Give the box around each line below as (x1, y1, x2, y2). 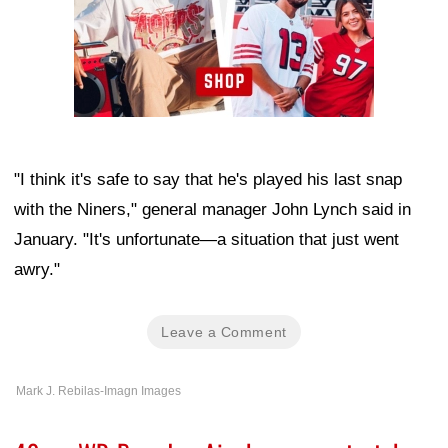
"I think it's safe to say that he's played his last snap (14, 169, 402, 189)
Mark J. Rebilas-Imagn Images (16, 383, 181, 398)
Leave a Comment (161, 323, 287, 340)
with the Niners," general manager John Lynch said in (14, 199, 411, 219)
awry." (14, 259, 60, 279)
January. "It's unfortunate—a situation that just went (14, 229, 399, 249)
